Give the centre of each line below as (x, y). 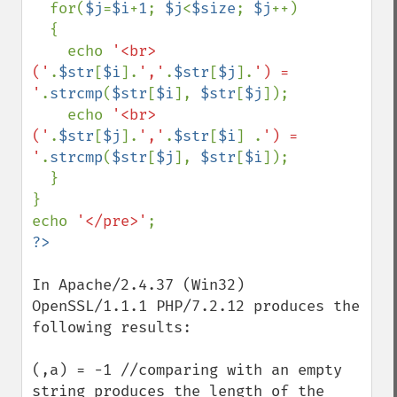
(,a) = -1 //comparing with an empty (187, 370)
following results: (112, 327)
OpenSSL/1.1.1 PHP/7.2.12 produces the (196, 306)
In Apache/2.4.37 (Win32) (138, 285)
